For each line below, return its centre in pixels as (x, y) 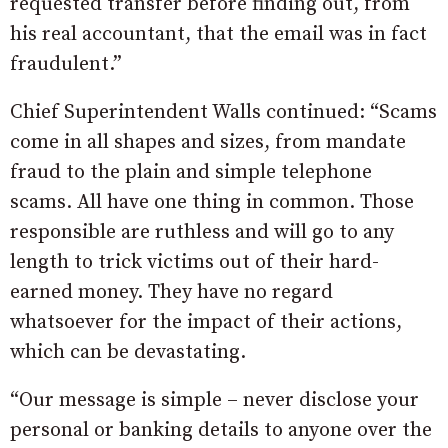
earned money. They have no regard (171, 292)
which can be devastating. (128, 352)
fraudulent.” (66, 64)
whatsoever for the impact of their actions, (206, 322)
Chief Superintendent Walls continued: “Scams (223, 112)
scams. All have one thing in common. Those (212, 202)
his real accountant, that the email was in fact (218, 34)
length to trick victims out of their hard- (194, 262)
